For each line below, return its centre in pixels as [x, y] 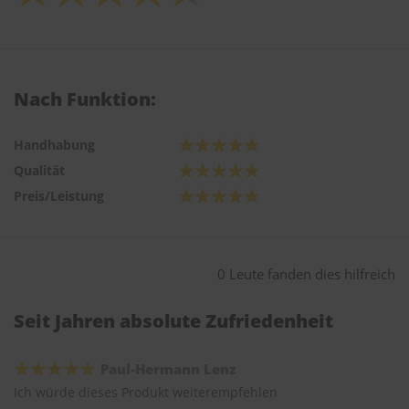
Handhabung [54, 145]
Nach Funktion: [85, 100]
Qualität [39, 171]
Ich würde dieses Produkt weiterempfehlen [146, 393]
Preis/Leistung [59, 196]
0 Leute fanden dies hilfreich [306, 274]
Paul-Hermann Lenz [168, 369]
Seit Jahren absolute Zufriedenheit [173, 321]
